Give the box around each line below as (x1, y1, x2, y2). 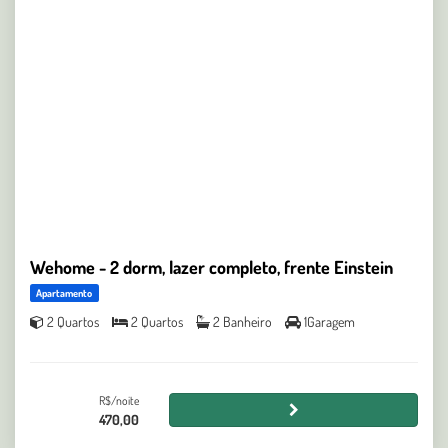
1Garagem (304, 312, 355, 330)
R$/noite (99, 392, 140, 408)
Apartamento (36, 285, 93, 299)
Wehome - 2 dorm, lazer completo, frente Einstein (30, 255, 393, 278)
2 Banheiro (213, 312, 272, 330)
